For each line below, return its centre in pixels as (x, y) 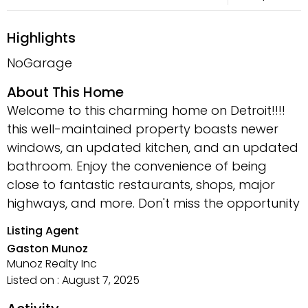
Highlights (41, 38)
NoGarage (40, 63)
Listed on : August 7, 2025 (73, 280)
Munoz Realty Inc (52, 264)
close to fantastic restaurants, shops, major (141, 185)
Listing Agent (43, 231)
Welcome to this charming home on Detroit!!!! (146, 111)
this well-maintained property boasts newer (143, 129)
